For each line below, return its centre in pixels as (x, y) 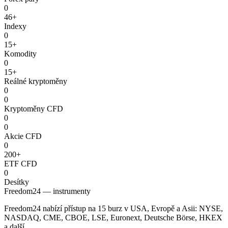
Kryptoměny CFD (34, 108)
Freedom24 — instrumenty (47, 191)
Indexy (15, 26)
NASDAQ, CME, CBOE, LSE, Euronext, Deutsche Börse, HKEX (113, 217)
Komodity (20, 53)
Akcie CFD (23, 136)
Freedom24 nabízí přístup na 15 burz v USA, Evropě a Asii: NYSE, (113, 208)
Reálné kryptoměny (36, 81)
